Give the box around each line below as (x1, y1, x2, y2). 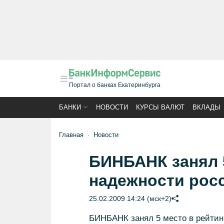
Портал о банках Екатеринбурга (69, 81, 160, 88)
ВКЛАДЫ (192, 103, 220, 111)
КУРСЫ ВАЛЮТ (136, 103, 184, 111)
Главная (59, 131, 83, 138)
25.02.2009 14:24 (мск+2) (88, 194, 171, 202)
